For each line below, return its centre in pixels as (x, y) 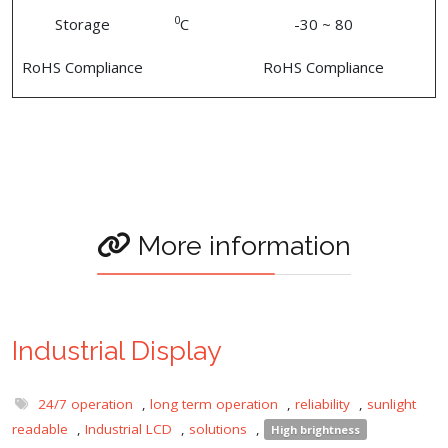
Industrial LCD (128, 428)
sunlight (391, 403)
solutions (218, 428)
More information (241, 245)
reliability (322, 403)
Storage (82, 23)
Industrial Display (117, 350)
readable (40, 428)
